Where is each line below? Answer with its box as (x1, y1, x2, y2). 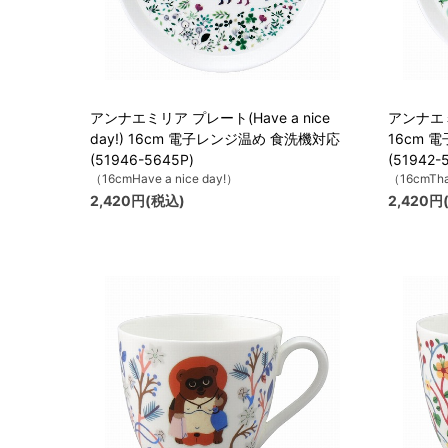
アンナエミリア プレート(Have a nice (90, 109, 330, 127)
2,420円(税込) (90, 192, 185, 210)
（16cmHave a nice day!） (90, 171, 238, 187)
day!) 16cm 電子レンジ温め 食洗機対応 (90, 130, 340, 148)
